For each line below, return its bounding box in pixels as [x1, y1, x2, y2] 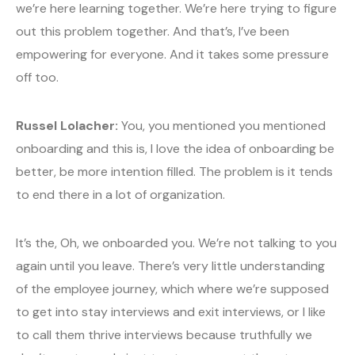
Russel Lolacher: [16, 117, 118, 135]
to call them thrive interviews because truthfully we [16, 326, 312, 344]
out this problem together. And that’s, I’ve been [16, 23, 289, 40]
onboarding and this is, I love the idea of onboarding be [16, 140, 334, 158]
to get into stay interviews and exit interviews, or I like [16, 303, 326, 321]
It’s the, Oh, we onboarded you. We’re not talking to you [16, 235, 337, 252]
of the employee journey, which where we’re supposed [16, 281, 329, 298]
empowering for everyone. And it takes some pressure [16, 46, 329, 63]
